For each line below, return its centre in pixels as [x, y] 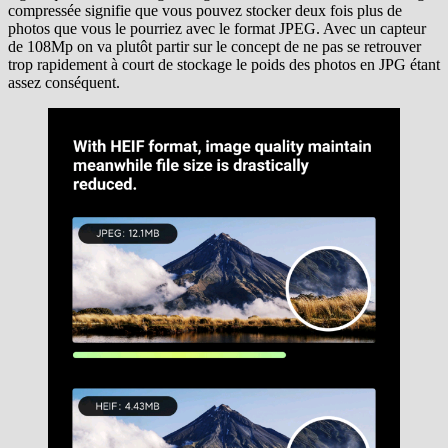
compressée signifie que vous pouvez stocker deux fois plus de [205, 11]
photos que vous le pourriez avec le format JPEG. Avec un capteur [217, 29]
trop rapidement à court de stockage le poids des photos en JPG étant [224, 65]
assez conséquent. [64, 83]
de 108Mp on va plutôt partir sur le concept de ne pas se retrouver [214, 47]
